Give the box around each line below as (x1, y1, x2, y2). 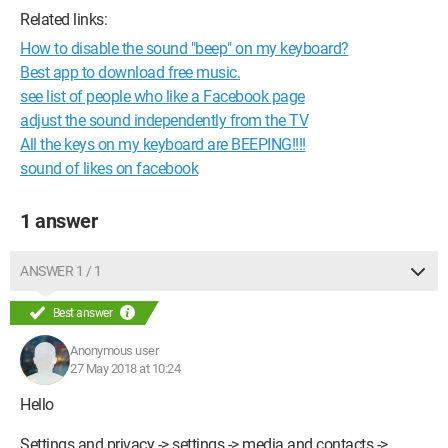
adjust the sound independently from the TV (20, 111, 308, 130)
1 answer (20, 209, 97, 233)
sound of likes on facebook (20, 159, 198, 178)
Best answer (50, 306, 115, 320)
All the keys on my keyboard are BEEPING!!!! (20, 135, 306, 154)
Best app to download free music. (20, 63, 240, 82)
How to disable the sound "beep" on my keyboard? (20, 39, 349, 58)
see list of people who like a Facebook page (20, 87, 305, 106)
